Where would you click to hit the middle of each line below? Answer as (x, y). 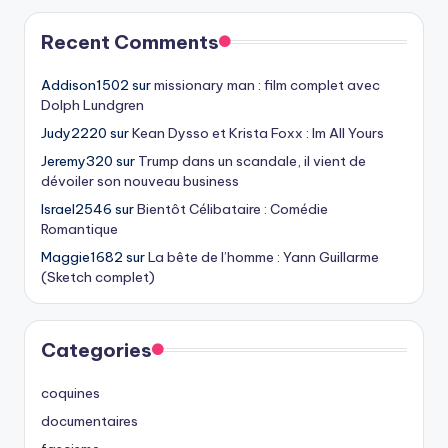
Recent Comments (130, 42)
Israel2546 (76, 209)
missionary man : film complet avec (267, 85)
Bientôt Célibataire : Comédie (232, 209)
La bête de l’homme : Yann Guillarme (263, 257)
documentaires (89, 421)
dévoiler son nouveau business (140, 181)
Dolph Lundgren (92, 105)
